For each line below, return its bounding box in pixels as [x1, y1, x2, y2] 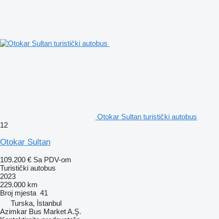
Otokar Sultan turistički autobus [97, 112, 197, 121]
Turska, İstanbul [11, 198, 62, 207]
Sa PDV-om [33, 155, 71, 164]
